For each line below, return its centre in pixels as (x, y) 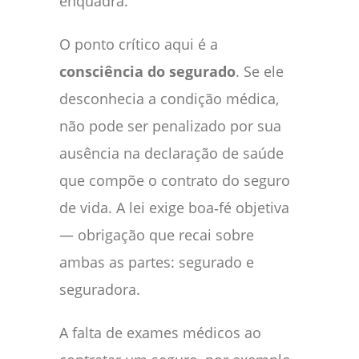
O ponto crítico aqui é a (139, 44)
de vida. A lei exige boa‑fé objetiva (174, 207)
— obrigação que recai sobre (157, 234)
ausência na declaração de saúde (171, 153)
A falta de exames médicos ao (160, 332)
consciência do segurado (147, 71)
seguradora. (100, 289)
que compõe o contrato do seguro (175, 180)
